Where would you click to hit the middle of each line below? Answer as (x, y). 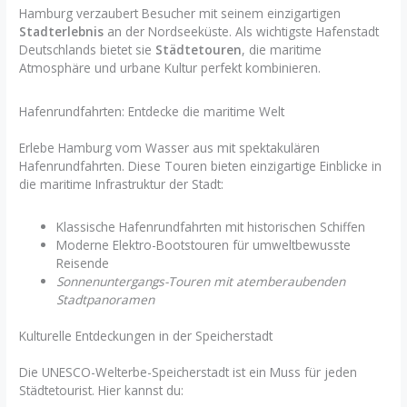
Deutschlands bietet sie (88, 50)
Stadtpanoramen (106, 299)
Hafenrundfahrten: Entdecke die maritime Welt (152, 111)
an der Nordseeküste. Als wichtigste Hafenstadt (242, 32)
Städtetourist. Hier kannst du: (102, 391)
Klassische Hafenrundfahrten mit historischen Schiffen (211, 226)
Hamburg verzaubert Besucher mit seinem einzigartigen (180, 14)
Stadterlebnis (62, 32)
